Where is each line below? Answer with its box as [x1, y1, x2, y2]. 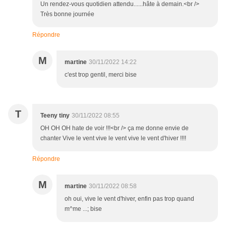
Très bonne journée [40, 11, 94, 18]
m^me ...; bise [65, 205, 102, 213]
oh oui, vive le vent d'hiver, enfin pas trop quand [65, 195, 194, 203]
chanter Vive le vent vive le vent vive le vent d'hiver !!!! [40, 135, 186, 142]
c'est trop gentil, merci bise [65, 71, 137, 79]
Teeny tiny [40, 112, 70, 120]
